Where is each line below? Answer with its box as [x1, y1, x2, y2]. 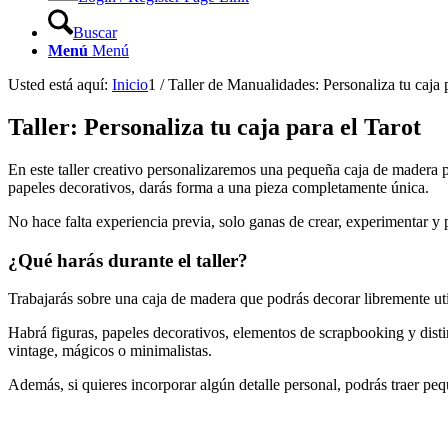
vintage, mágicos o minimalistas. [8, 342, 212, 360]
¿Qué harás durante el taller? [8, 249, 248, 271]
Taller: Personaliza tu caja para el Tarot [8, 113, 421, 140]
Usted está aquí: [8, 76, 108, 93]
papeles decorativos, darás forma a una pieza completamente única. [8, 178, 429, 196]
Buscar [73, 24, 117, 41]
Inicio [112, 76, 148, 93]
